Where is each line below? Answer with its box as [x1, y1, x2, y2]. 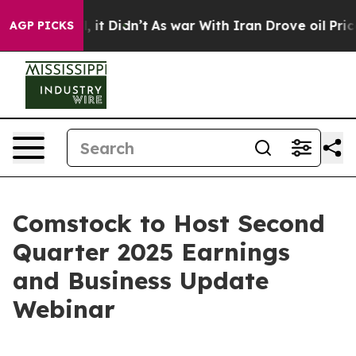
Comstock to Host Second [13, 208, 325, 238]
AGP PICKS [10, 18, 74, 33]
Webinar [13, 294, 115, 324]
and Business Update [13, 265, 269, 296]
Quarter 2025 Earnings [13, 237, 290, 267]
